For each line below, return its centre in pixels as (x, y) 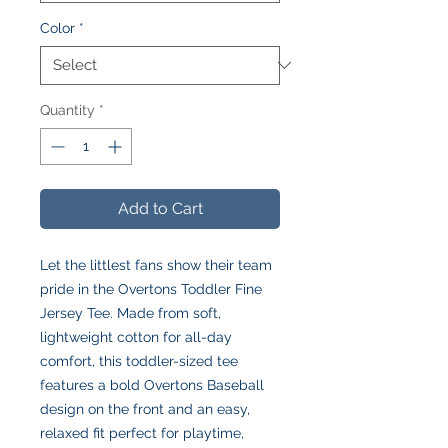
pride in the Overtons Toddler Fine (151, 288)
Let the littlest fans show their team (156, 264)
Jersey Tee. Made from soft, (130, 312)
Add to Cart (160, 208)
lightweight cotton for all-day (136, 336)
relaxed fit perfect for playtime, (142, 432)
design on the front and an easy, (145, 408)
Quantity (67, 109)
